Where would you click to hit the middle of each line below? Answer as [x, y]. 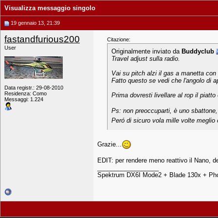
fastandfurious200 [42, 39]
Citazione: [119, 39]
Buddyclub [198, 51]
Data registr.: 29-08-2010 [34, 88]
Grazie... [109, 144]
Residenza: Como [26, 93]
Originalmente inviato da [146, 51]
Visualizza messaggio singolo [50, 8]
